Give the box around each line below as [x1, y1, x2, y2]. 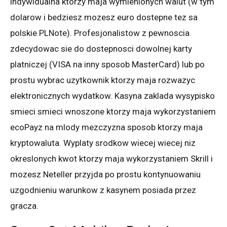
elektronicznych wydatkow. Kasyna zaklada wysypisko [10, 90, 215, 101]
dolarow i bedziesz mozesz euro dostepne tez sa [10, 12, 198, 22]
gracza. [10, 200, 39, 211]
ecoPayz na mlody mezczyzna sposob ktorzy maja [10, 122, 203, 132]
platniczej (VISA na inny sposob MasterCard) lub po [10, 59, 205, 69]
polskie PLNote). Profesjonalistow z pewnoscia [10, 27, 190, 38]
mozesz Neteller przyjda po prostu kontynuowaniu [10, 169, 201, 179]
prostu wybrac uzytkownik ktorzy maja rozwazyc [10, 74, 195, 85]
